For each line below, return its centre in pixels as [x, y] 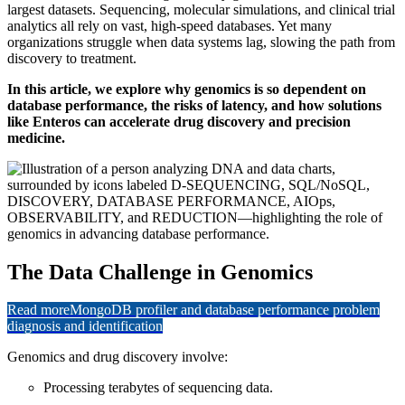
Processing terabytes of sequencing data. [158, 388]
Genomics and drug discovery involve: [118, 357]
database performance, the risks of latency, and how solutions [194, 105]
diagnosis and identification [85, 326]
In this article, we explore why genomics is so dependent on [187, 89]
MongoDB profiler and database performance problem [225, 310]
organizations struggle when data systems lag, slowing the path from [201, 42]
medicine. [36, 137]
